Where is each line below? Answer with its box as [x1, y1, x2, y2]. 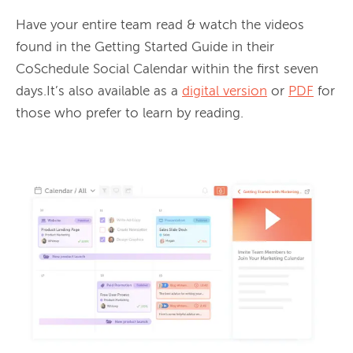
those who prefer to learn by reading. [16, 107, 243, 121]
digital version [182, 85, 267, 99]
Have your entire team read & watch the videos [16, 19, 304, 33]
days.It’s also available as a [16, 85, 182, 99]
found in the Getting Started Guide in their [16, 41, 274, 55]
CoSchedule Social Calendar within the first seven [16, 63, 318, 77]
